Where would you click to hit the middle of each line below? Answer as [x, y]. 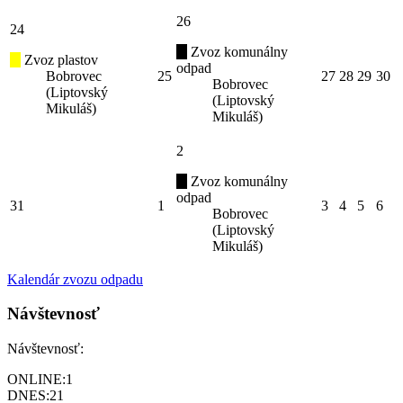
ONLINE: [36, 380]
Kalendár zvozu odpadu [75, 279]
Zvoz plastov [59, 59]
